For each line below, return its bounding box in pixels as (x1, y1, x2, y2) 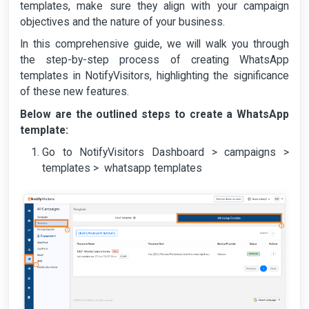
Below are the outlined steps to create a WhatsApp (20, 108, 289, 121)
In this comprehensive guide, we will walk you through (20, 38, 289, 51)
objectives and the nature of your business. (20, 16, 228, 29)
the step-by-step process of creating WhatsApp (20, 54, 289, 67)
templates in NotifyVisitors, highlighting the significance (20, 70, 289, 83)
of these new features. (20, 86, 129, 99)
